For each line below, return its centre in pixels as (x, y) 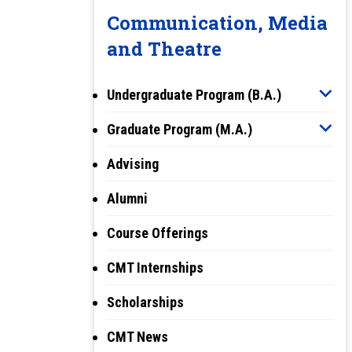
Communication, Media (217, 23)
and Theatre (164, 49)
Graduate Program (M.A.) (180, 129)
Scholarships (145, 302)
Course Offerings (158, 233)
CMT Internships (155, 267)
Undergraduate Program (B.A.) (194, 94)
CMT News (137, 336)
